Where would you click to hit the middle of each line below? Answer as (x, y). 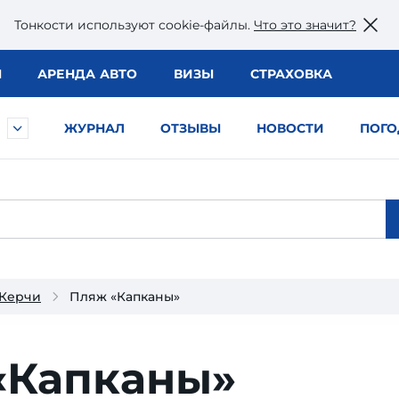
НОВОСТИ (290, 128)
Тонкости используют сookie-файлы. (134, 24)
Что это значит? (305, 24)
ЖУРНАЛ (94, 128)
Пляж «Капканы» (125, 297)
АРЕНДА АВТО (87, 74)
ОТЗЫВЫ (191, 128)
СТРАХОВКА (291, 74)
